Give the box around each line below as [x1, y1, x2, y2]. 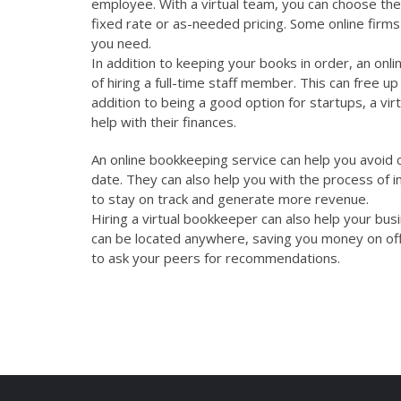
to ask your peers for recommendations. [91, 249, 340, 267]
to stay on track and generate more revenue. [91, 190, 369, 208]
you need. [91, 34, 151, 52]
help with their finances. [91, 113, 236, 131]
